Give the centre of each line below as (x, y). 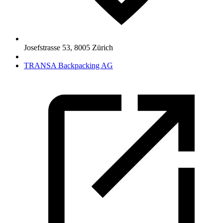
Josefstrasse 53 (47, 47)
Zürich (103, 47)
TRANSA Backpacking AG (68, 65)
